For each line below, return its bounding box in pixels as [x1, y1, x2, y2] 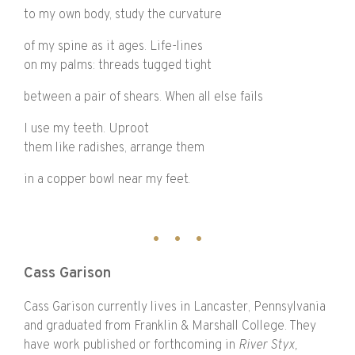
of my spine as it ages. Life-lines [24, 39, 203, 55]
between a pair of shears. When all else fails [24, 90, 263, 106]
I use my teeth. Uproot [24, 121, 149, 138]
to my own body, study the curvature [24, 7, 222, 24]
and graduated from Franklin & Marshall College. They [24, 318, 316, 334]
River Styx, [239, 337, 297, 353]
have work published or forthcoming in [24, 337, 239, 353]
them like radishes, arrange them [24, 140, 204, 157]
